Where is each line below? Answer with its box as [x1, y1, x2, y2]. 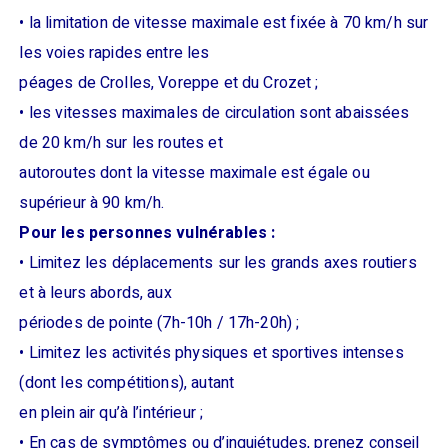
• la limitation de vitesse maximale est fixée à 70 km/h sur [19, 11, 429, 35]
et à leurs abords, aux [19, 281, 172, 305]
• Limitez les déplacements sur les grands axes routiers [19, 251, 417, 275]
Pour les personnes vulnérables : [19, 221, 276, 245]
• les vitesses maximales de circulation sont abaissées [19, 101, 410, 125]
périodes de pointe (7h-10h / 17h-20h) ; [19, 311, 300, 335]
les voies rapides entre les [19, 41, 210, 65]
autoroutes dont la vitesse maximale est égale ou [19, 161, 370, 185]
